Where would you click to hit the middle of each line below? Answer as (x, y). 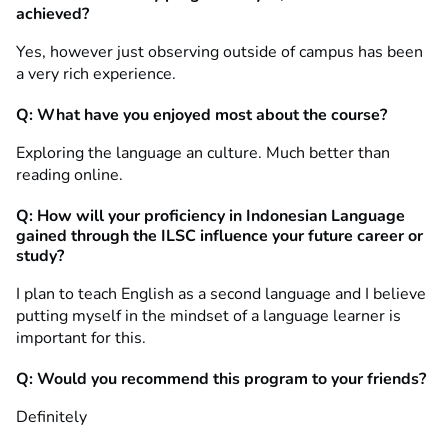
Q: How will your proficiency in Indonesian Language (210, 215)
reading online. (69, 174)
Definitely (51, 416)
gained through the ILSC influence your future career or (219, 235)
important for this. (81, 337)
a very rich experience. (96, 73)
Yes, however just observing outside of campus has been (219, 51)
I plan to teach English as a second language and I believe (221, 293)
